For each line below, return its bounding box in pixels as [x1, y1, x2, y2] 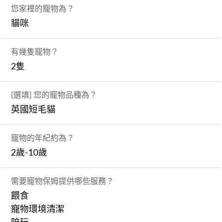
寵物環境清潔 [11, 205, 65, 214]
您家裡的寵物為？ [11, 4, 75, 13]
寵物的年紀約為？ [11, 134, 75, 142]
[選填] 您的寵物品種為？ [11, 91, 98, 99]
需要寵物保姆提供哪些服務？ [11, 177, 114, 185]
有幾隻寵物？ [11, 48, 59, 56]
